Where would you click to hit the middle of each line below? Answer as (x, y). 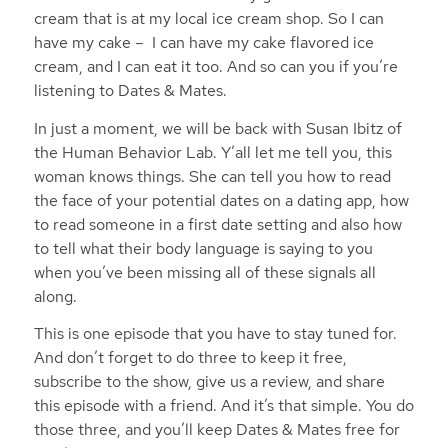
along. (57, 296)
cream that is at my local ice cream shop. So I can (208, 19)
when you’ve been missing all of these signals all (204, 272)
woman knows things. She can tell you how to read (212, 176)
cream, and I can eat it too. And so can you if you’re (215, 67)
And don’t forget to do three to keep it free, (190, 358)
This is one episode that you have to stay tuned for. (215, 334)
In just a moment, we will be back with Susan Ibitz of (217, 128)
